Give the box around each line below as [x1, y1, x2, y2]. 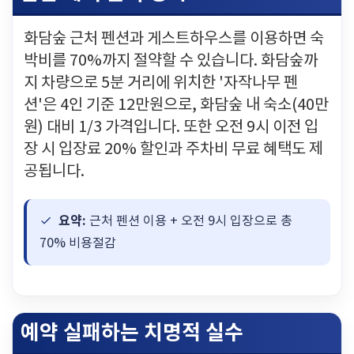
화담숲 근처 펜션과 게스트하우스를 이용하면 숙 [24, 30, 324, 48]
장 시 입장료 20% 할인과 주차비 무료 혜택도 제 [24, 141, 323, 159]
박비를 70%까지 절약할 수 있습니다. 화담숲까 [24, 52, 318, 70]
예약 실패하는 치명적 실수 [21, 321, 243, 345]
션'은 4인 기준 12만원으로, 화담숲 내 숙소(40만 [24, 96, 329, 115]
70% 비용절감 [40, 236, 116, 250]
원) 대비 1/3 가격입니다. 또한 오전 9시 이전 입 [24, 119, 318, 137]
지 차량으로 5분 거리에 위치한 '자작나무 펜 [24, 74, 298, 92]
